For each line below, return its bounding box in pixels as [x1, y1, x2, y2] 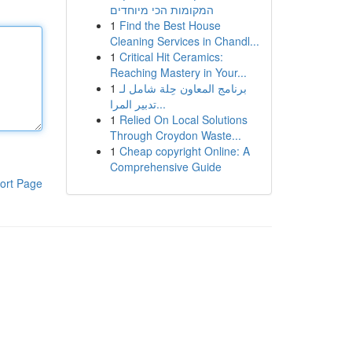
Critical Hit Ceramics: [119, 49, 223, 64]
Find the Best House [119, 17, 221, 33]
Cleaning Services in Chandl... [109, 33, 259, 49]
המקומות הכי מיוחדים [109, 2, 214, 17]
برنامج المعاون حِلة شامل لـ [119, 80, 247, 96]
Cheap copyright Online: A [119, 143, 250, 159]
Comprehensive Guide [109, 159, 222, 174]
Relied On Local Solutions [119, 112, 247, 127]
